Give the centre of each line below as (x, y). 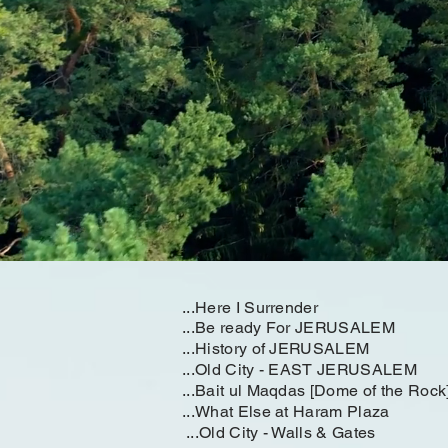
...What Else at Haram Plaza (286, 411)
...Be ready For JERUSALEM (288, 327)
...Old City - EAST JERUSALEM (299, 369)
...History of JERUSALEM (276, 348)
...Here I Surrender (250, 307)
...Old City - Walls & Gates (281, 432)
